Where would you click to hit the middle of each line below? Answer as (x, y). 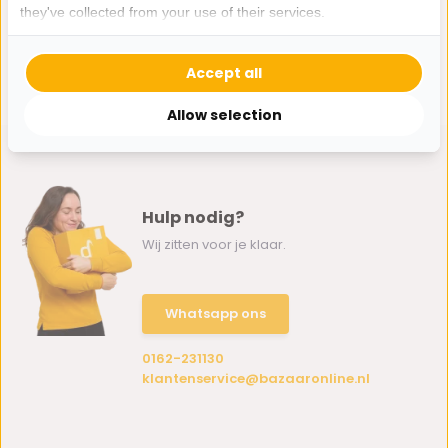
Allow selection (224, 114)
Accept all (224, 72)
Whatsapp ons (216, 313)
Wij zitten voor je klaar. (214, 244)
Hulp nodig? (193, 217)
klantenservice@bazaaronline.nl (256, 378)
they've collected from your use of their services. (172, 11)
